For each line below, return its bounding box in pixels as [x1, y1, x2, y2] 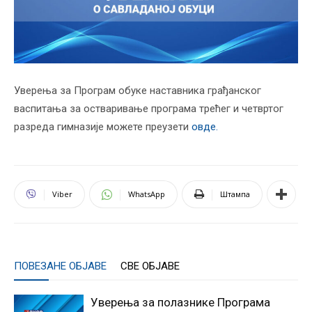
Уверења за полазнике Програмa [91, 295, 270, 309]
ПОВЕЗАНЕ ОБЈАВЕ [14, 259, 107, 272]
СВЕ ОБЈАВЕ [120, 259, 180, 272]
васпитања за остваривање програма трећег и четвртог [14, 102, 283, 115]
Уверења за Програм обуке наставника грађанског [14, 84, 261, 97]
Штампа [220, 188, 250, 199]
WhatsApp [128, 188, 165, 199]
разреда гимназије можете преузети [14, 120, 192, 133]
